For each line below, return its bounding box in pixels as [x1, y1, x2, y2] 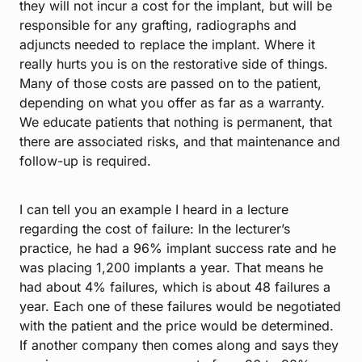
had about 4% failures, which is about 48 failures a [19, 279, 330, 296]
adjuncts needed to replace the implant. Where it [19, 36, 315, 53]
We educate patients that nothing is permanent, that [19, 114, 332, 131]
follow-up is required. [19, 153, 151, 170]
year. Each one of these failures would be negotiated [19, 298, 341, 315]
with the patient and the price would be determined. [19, 318, 334, 335]
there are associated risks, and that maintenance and [19, 133, 340, 150]
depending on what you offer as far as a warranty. [19, 95, 325, 112]
